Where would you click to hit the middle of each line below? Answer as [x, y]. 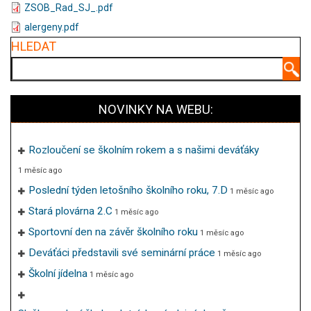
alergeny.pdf [52, 27]
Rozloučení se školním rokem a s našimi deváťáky [144, 150]
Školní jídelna [58, 274]
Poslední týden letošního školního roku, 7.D [128, 190]
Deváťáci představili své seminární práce [122, 253]
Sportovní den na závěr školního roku [113, 232]
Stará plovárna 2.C [70, 211]
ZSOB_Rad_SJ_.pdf [69, 8]
